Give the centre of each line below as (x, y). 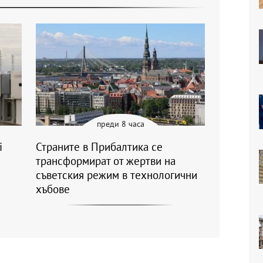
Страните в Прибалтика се (99, 147)
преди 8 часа (120, 124)
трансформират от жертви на (106, 161)
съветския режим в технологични (117, 175)
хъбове (53, 189)
